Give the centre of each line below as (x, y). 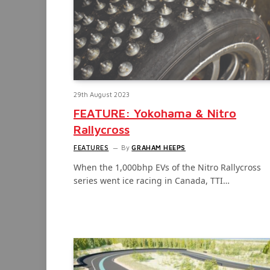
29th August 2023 (102, 94)
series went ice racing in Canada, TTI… (152, 180)
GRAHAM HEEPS (159, 147)
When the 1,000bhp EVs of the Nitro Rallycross (167, 167)
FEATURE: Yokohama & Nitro (155, 113)
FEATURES (91, 147)
